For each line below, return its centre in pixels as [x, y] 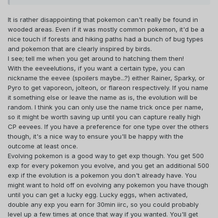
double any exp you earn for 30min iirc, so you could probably [103, 204]
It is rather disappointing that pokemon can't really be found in [103, 19]
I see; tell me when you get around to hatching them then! [96, 58]
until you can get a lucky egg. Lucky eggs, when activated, [98, 194]
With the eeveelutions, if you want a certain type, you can [96, 68]
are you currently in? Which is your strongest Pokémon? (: [106, 53]
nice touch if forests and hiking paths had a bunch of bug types [106, 39]
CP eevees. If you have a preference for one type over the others [108, 126]
